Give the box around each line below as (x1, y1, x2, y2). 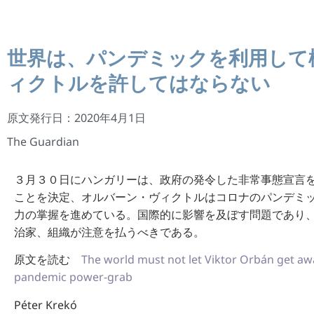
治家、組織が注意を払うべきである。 (14, 224, 205, 240)
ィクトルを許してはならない (7, 69, 271, 96)
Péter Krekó (14, 296, 77, 313)
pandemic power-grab (14, 269, 132, 285)
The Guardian (7, 134, 79, 149)
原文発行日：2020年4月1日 (7, 110, 146, 125)
